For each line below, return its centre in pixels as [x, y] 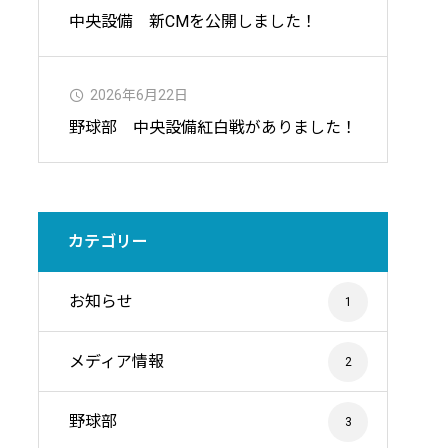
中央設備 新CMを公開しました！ [193, 21]
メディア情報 [116, 361]
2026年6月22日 [139, 95]
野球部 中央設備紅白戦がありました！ [213, 127]
